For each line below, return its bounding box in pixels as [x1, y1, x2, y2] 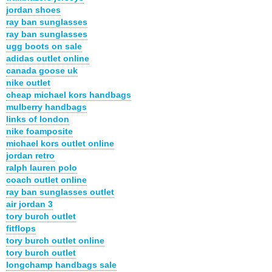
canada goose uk [6, 65, 78, 75]
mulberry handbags [6, 101, 87, 112]
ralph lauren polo [6, 162, 77, 172]
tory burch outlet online [6, 235, 104, 245]
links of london [6, 114, 69, 124]
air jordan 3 [6, 199, 53, 209]
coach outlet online [6, 174, 87, 185]
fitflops [6, 223, 36, 233]
